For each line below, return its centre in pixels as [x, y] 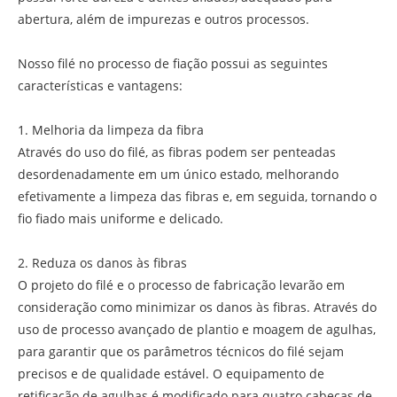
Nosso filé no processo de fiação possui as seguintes [173, 63]
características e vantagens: [100, 85]
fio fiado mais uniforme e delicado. [121, 218]
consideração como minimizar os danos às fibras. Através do [197, 307]
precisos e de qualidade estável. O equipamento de [171, 373]
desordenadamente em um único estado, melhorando [178, 174]
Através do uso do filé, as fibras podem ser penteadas [177, 152]
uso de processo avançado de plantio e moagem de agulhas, [197, 329]
